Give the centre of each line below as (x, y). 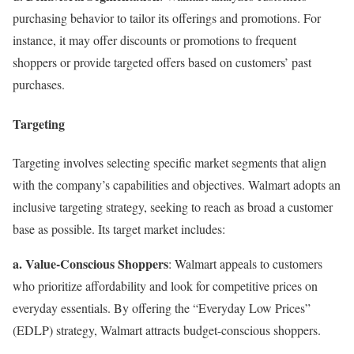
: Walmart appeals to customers (245, 263)
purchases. (39, 85)
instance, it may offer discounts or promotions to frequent (154, 40)
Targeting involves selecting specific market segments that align (169, 162)
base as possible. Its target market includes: (119, 228)
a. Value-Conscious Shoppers (90, 263)
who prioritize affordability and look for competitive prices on (165, 285)
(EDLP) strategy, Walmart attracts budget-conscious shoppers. (167, 330)
